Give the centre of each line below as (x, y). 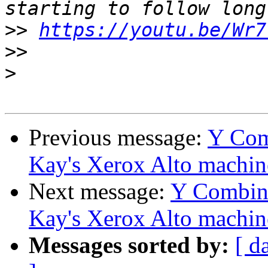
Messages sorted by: (129, 245)
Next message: (100, 191)
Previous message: (118, 138)
